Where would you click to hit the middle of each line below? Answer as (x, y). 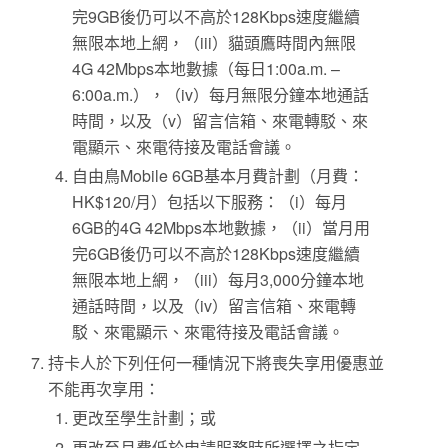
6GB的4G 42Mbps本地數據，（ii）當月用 (221, 228)
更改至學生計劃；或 (144, 418)
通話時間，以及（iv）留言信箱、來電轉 (214, 306)
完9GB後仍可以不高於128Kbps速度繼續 (216, 16)
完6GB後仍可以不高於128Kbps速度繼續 (216, 254)
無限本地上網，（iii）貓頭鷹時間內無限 (214, 42)
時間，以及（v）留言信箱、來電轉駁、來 (220, 120)
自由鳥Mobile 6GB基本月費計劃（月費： (218, 176)
